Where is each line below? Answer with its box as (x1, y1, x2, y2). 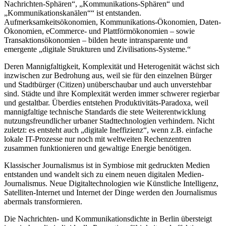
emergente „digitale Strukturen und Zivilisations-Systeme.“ (4, 45, 191, 54)
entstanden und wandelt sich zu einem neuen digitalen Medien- (4, 170, 204, 179)
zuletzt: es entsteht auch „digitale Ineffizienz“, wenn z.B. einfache (4, 126, 212, 135)
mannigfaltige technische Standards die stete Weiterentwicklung (4, 107, 206, 117)
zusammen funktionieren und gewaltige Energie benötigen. (4, 144, 191, 153)
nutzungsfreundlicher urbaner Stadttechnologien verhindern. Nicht (4, 117, 214, 126)
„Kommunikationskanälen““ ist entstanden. (4, 9, 141, 18)
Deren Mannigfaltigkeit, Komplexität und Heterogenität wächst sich (4, 62, 219, 71)
